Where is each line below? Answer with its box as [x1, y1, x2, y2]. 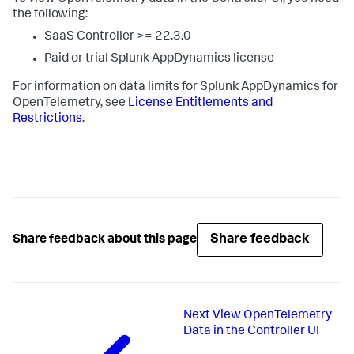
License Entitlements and [128, 97, 273, 110]
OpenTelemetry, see [13, 97, 128, 110]
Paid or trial [44, 53, 111, 66]
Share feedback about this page [13, 233, 197, 247]
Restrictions [13, 113, 82, 126]
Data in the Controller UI [183, 326, 319, 338]
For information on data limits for [13, 81, 200, 94]
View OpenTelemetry [212, 310, 332, 322]
